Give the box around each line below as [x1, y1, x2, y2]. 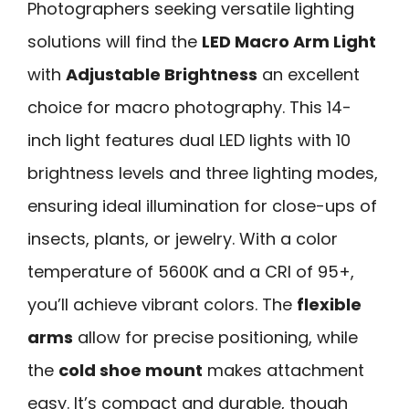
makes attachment [203, 359, 364, 383]
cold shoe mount [58, 359, 203, 383]
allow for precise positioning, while [73, 326, 358, 350]
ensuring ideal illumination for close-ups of [27, 194, 377, 218]
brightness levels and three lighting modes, [27, 162, 378, 185]
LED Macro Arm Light [202, 30, 376, 54]
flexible [297, 293, 362, 317]
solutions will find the [27, 30, 202, 54]
